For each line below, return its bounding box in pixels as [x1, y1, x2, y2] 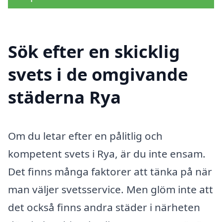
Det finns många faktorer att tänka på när [8, 165, 212, 179]
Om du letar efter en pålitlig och [8, 129, 163, 143]
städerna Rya [8, 85, 121, 109]
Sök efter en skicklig [8, 40, 180, 63]
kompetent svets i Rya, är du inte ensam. [8, 147, 206, 161]
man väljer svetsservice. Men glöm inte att [8, 182, 213, 197]
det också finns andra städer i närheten [8, 200, 200, 215]
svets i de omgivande [8, 62, 188, 86]
